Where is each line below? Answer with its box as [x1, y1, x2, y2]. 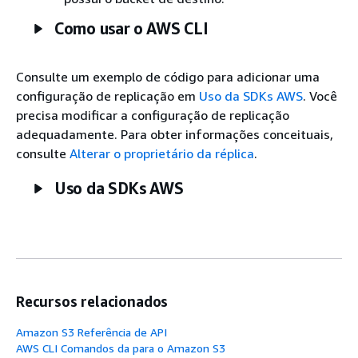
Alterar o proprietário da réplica [70, 145, 254, 161]
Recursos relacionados [16, 292, 169, 310]
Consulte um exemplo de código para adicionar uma [16, 68, 320, 85]
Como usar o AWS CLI [54, 18, 209, 38]
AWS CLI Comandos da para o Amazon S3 [16, 340, 225, 355]
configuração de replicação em [16, 87, 199, 104]
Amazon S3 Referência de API [16, 324, 167, 339]
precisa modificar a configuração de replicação [16, 106, 289, 123]
